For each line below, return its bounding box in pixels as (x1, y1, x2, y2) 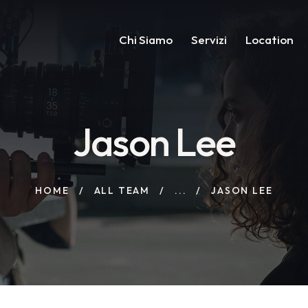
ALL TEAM (93, 184, 151, 197)
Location (245, 32, 294, 47)
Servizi (191, 32, 228, 47)
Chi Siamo (118, 32, 173, 47)
